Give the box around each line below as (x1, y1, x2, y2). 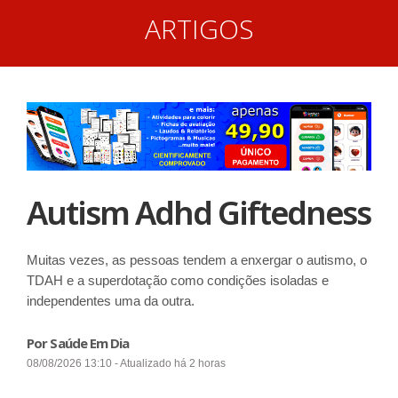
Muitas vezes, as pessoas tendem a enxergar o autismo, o (27, 251, 367, 267)
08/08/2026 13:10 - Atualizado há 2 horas (27, 356, 226, 370)
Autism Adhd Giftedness (27, 190, 370, 235)
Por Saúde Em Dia (27, 333, 130, 352)
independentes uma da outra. (27, 292, 195, 308)
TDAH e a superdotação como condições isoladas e (27, 272, 329, 288)
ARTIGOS (144, 11, 254, 47)
